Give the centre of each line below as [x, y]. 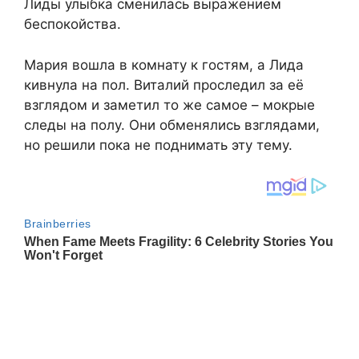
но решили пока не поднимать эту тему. [158, 145]
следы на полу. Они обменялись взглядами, [172, 125]
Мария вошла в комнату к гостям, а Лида [164, 65]
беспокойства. [73, 24]
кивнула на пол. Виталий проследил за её [164, 85]
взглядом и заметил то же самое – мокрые [169, 105]
